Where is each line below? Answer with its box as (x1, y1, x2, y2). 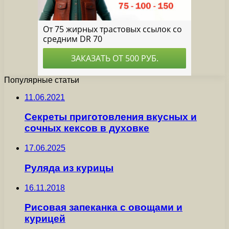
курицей (25, 213, 65, 224)
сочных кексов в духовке (25, 123, 149, 134)
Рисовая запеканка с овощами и (25, 202, 182, 213)
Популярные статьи (4, 75, 79, 84)
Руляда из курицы (25, 162, 113, 173)
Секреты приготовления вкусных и (25, 111, 197, 123)
